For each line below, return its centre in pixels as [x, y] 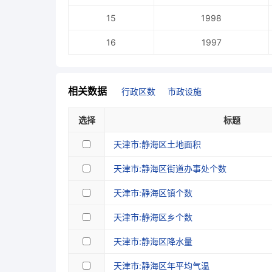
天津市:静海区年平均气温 [161, 265]
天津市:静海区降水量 [153, 241]
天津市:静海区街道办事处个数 [170, 168]
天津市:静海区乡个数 [153, 217]
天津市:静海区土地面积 [157, 144]
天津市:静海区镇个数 [153, 192]
